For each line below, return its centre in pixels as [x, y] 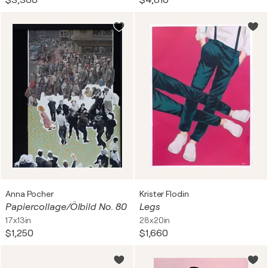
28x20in [155, 220]
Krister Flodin [164, 194]
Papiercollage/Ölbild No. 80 [66, 207]
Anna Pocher [30, 194]
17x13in [19, 220]
